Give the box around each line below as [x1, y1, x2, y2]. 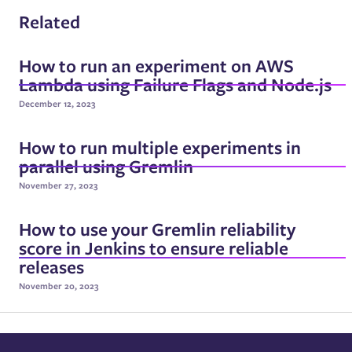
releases [19, 253, 84, 280]
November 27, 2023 [19, 178, 98, 192]
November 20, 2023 [19, 279, 99, 292]
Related [19, 8, 80, 35]
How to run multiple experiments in [19, 134, 301, 160]
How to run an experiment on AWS [19, 52, 294, 79]
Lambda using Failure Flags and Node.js [19, 71, 332, 97]
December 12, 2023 [19, 97, 96, 110]
